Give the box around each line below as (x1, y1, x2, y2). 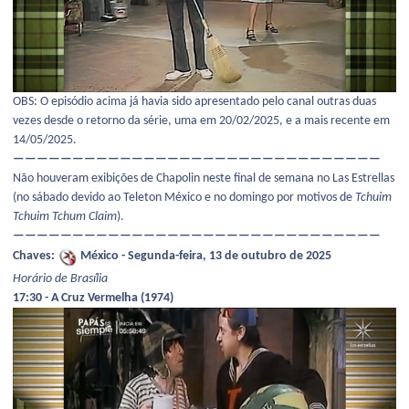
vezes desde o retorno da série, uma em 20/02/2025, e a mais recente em (13, 114, 390, 129)
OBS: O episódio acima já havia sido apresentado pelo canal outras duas (13, 95, 376, 110)
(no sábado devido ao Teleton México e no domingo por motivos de (13, 191, 355, 205)
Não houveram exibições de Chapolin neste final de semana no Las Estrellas (13, 172, 394, 186)
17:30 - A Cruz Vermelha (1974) (13, 290, 173, 305)
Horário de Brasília (13, 271, 108, 286)
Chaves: (13, 249, 58, 264)
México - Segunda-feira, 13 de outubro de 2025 (78, 249, 331, 264)
